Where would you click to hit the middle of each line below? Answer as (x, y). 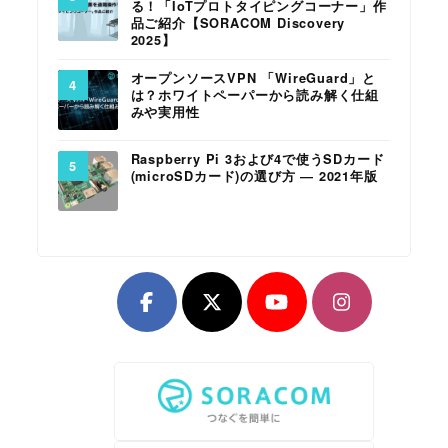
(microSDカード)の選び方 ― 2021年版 (254, 176)
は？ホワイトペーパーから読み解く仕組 (254, 95)
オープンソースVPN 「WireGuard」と (253, 78)
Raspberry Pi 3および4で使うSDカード (257, 159)
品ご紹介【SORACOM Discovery (238, 23)
